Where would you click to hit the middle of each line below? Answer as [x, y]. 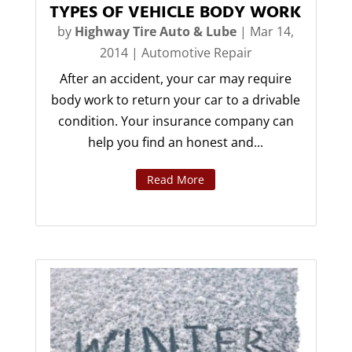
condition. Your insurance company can [176, 121]
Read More [176, 180]
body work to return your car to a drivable [176, 100]
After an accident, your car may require [176, 79]
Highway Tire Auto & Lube [156, 32]
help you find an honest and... [176, 143]
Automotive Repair [196, 53]
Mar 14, [272, 32]
